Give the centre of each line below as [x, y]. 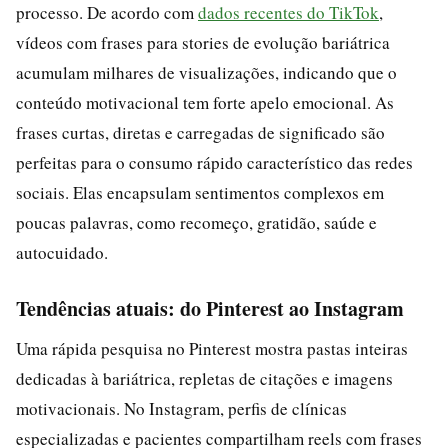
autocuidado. [62, 252]
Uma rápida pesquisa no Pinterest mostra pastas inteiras [212, 348]
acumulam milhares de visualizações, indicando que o [206, 72]
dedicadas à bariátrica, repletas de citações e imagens [204, 378]
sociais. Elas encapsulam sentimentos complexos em [200, 192]
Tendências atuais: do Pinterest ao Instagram [210, 308]
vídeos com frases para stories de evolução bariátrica [203, 42]
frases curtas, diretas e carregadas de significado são [200, 132]
